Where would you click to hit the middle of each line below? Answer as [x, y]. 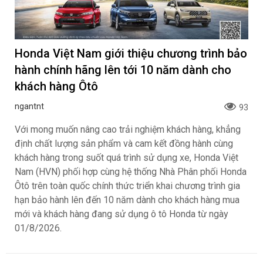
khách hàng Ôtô [56, 227]
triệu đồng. [36, 8]
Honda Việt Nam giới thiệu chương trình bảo [131, 195]
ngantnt [29, 247]
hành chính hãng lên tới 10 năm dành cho [123, 211]
